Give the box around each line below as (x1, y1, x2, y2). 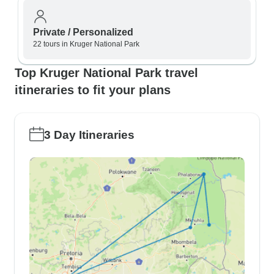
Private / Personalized (33, 27, 133, 37)
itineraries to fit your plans (15, 83, 171, 97)
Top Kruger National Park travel (15, 66, 198, 80)
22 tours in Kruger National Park (33, 40, 139, 48)
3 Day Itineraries (44, 128, 135, 141)
